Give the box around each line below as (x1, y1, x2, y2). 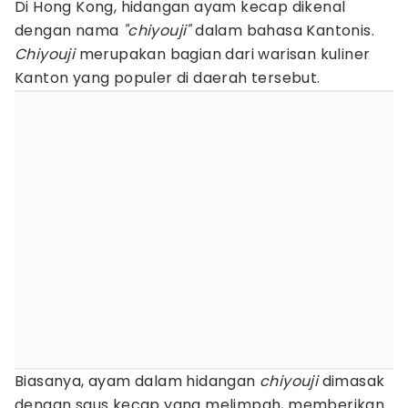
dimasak (318, 371, 385, 392)
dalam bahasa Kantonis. (190, 20, 375, 41)
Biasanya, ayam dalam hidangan (15, 371, 260, 392)
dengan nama (15, 20, 123, 41)
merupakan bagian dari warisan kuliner (75, 44, 371, 65)
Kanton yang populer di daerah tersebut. (15, 67, 321, 88)
